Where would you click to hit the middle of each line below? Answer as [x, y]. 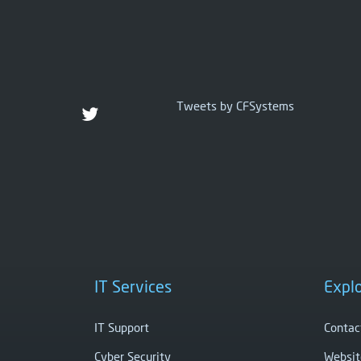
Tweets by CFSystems [235, 105]
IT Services [133, 287]
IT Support [122, 327]
